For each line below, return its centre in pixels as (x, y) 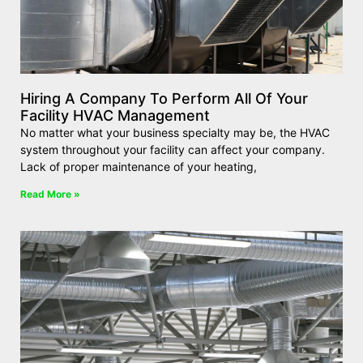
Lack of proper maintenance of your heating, (139, 167)
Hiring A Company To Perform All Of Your (164, 98)
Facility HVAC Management (115, 115)
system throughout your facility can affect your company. (173, 149)
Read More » (50, 194)
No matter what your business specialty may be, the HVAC (175, 132)
